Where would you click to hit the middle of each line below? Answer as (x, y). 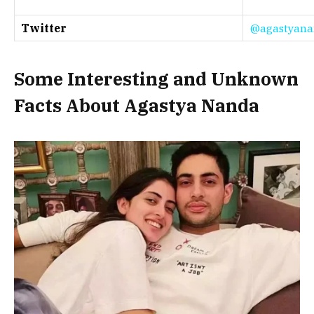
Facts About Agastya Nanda (137, 105)
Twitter (44, 28)
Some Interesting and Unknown (156, 78)
